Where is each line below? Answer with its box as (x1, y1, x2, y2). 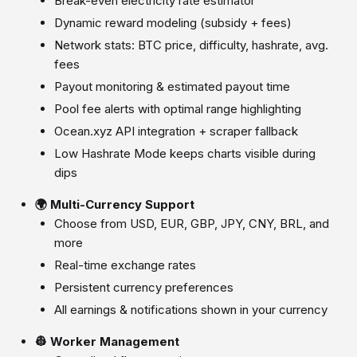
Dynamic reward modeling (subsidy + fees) (54, 15, 292, 30)
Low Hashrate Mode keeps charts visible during (54, 146, 316, 161)
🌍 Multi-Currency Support (35, 197, 194, 212)
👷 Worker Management (35, 334, 179, 349)
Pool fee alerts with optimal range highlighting (54, 101, 301, 116)
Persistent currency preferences (54, 280, 233, 295)
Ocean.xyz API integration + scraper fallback (54, 124, 298, 139)
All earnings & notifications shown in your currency (54, 302, 328, 317)
